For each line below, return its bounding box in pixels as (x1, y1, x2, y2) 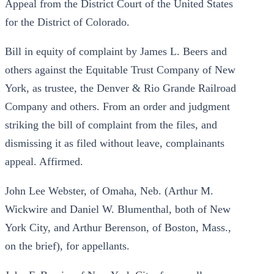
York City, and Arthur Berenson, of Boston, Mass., (5, 221, 231, 234)
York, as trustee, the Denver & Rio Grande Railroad (5, 82, 236, 94)
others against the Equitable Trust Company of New (5, 64, 235, 76)
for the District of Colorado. (5, 16, 130, 28)
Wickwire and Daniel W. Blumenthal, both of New (5, 203, 231, 215)
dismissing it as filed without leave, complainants (5, 137, 224, 149)
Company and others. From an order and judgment (5, 100, 230, 113)
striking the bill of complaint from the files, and (5, 119, 217, 131)
